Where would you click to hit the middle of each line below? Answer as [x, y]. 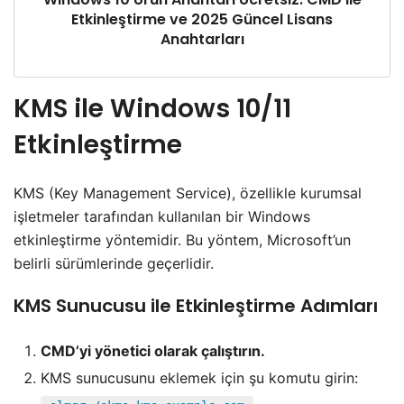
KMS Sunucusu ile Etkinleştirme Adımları [196, 306]
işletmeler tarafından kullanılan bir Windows [162, 217]
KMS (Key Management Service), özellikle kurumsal [188, 193]
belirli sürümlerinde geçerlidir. [114, 264]
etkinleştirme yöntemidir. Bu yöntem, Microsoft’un [182, 240]
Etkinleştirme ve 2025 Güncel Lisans [202, 20]
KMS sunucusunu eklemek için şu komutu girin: [199, 378]
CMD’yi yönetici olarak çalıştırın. [153, 351]
